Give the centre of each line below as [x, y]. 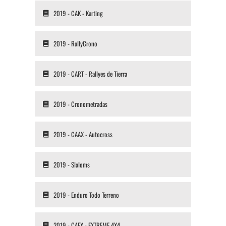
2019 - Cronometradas [80, 104]
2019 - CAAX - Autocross [83, 134]
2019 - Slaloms [71, 165]
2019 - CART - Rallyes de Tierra [90, 74]
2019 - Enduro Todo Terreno [86, 195]
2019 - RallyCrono [75, 44]
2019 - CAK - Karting [78, 13]
